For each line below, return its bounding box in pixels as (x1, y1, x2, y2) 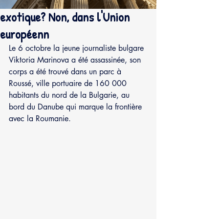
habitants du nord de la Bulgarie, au (9, 89, 132, 100)
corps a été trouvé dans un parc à (9, 66, 124, 77)
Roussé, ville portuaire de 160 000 (9, 78, 129, 88)
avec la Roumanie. (9, 113, 71, 124)
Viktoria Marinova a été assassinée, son (9, 54, 143, 65)
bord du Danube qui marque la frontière (9, 101, 144, 112)
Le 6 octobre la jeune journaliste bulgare (9, 43, 146, 53)
